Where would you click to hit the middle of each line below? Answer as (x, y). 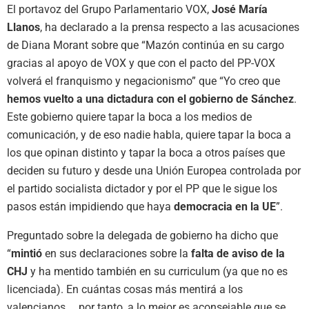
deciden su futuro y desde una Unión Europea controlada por (154, 170)
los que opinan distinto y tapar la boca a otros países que (146, 152)
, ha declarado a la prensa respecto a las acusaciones (170, 27)
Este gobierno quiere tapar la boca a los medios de (129, 117)
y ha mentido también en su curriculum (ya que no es (158, 271)
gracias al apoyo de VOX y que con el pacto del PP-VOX (141, 63)
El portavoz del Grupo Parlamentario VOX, (109, 9)
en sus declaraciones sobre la (117, 253)
